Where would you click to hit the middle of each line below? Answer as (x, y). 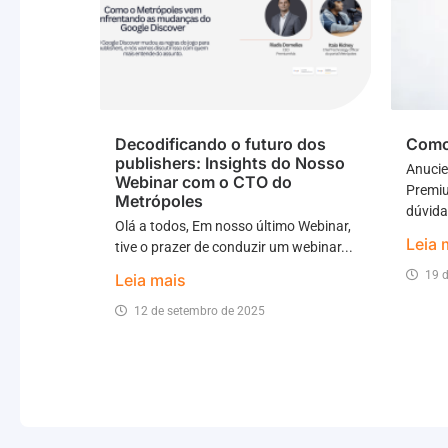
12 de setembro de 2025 (199, 310)
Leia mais (150, 279)
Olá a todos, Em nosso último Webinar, (233, 225)
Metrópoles (159, 200)
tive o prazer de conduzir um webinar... (234, 246)
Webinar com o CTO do (203, 181)
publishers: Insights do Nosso (230, 162)
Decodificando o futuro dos (220, 143)
